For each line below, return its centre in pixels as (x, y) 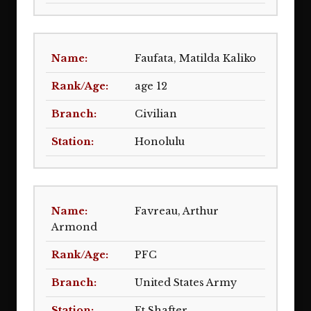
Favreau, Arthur (177, 211)
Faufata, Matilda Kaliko (195, 58)
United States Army (186, 283)
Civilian (156, 114)
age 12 (151, 86)
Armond (74, 227)
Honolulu (160, 142)
